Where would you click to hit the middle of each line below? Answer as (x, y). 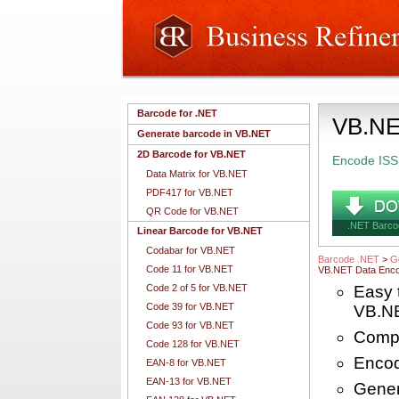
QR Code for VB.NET (192, 211)
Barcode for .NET (177, 113)
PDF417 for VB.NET (190, 192)
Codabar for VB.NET (191, 250)
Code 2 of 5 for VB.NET (197, 288)
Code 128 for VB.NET (193, 344)
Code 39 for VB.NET (190, 306)
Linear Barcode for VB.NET (200, 231)
